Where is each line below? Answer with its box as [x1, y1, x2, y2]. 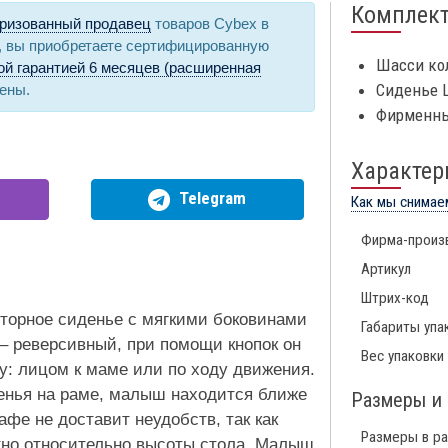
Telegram [175, 188, 247, 209]
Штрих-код [361, 289, 429, 308]
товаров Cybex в [151, 15, 269, 33]
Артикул [361, 260, 411, 279]
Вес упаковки [361, 347, 444, 366]
